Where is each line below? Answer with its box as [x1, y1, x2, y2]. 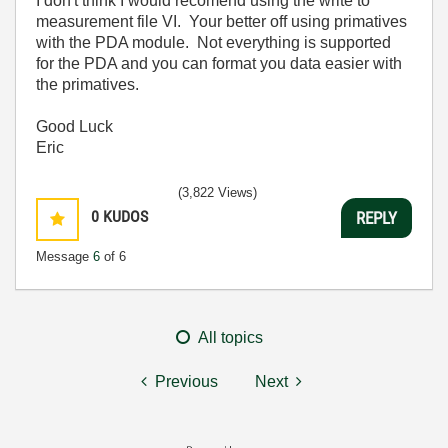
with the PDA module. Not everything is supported [36, 34, 391, 51]
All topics [198, 329, 263, 346]
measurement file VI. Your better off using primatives [36, 13, 407, 30]
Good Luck [36, 118, 113, 135]
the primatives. [36, 76, 139, 93]
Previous [155, 373, 218, 390]
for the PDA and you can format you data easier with [36, 55, 402, 72]
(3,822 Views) [178, 185, 257, 200]
